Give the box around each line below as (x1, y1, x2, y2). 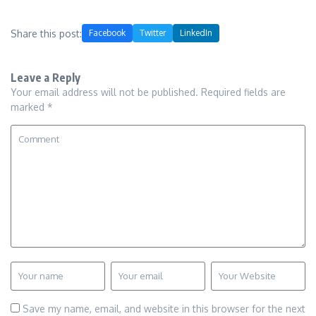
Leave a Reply (11, 71, 81, 85)
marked (11, 101, 47, 114)
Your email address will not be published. (11, 86, 198, 99)
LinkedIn (180, 28, 212, 39)
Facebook (89, 28, 126, 39)
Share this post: (11, 27, 82, 39)
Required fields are (201, 86, 286, 99)
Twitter (140, 28, 166, 39)
